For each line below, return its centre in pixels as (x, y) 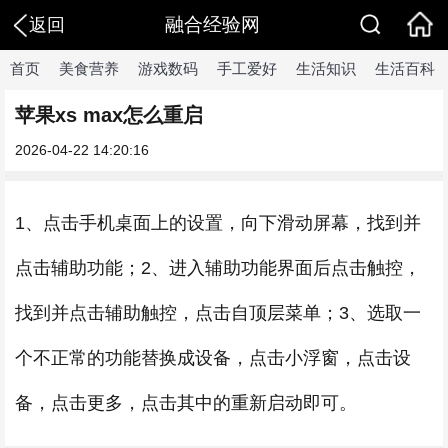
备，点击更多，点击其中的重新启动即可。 (186, 403)
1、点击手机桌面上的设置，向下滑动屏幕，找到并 (218, 223)
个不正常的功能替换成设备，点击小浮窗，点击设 (213, 358)
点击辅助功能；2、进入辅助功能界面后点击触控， (218, 268)
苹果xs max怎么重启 (109, 115)
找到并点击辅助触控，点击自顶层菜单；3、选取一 (218, 313)
